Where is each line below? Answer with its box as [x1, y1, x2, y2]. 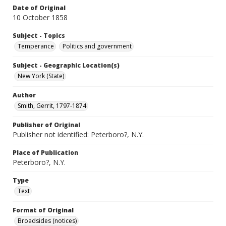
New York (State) [18, 72, 64, 81]
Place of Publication [13, 148, 78, 157]
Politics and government [63, 42, 132, 51]
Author [13, 91, 36, 100]
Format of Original [13, 206, 74, 215]
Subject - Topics [13, 31, 65, 40]
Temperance [18, 42, 54, 51]
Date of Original [13, 4, 66, 13]
